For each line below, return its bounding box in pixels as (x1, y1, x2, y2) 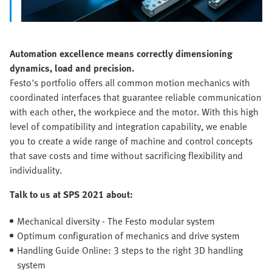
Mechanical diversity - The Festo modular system (17, 213, 215, 228)
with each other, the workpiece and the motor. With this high (10, 104, 259, 119)
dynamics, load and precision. (10, 60, 134, 75)
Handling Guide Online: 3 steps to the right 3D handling (17, 242, 243, 257)
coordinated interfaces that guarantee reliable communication (10, 89, 261, 104)
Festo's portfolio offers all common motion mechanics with (10, 75, 250, 90)
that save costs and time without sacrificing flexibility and (10, 148, 243, 163)
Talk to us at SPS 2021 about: (10, 186, 133, 202)
